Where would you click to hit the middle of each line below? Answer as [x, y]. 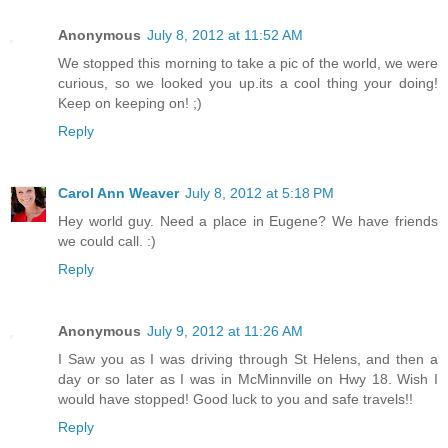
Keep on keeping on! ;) [130, 102]
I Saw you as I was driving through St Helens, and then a [248, 358]
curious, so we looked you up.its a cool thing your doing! [248, 82]
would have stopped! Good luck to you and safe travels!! [235, 398]
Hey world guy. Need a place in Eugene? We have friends [248, 220]
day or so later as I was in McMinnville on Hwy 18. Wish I [248, 378]
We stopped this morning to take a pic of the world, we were [248, 62]
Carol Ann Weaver [118, 192]
